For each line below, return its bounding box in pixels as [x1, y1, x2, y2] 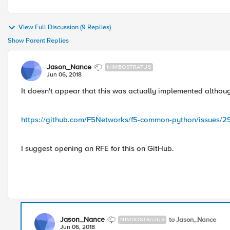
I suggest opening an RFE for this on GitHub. [21, 144, 174, 153]
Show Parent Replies [8, 36, 69, 45]
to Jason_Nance [169, 215, 216, 224]
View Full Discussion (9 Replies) [18, 23, 111, 32]
